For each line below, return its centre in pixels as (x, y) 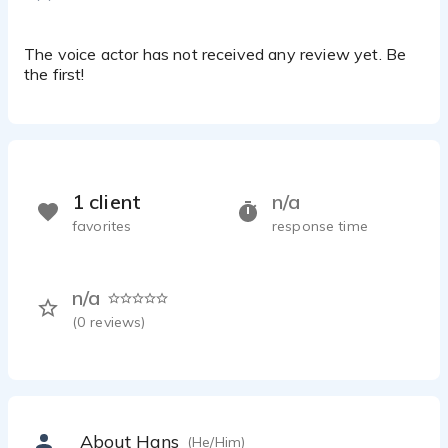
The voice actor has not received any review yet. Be (215, 54)
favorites (102, 226)
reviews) (118, 322)
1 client (106, 202)
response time (320, 226)
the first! (54, 74)
